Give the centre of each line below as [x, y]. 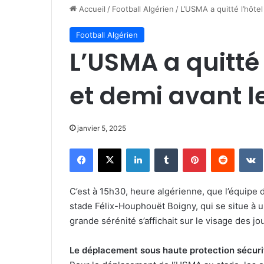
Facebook [110, 148]
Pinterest [222, 148]
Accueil [91, 9]
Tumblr [190, 148]
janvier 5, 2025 [102, 128]
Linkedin [164, 148]
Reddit [246, 148]
